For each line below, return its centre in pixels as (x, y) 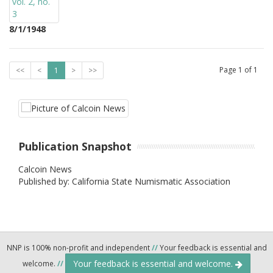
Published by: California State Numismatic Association (124, 181)
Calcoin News (45, 169)
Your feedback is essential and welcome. (154, 263)
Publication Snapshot (75, 146)
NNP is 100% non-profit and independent (79, 247)
